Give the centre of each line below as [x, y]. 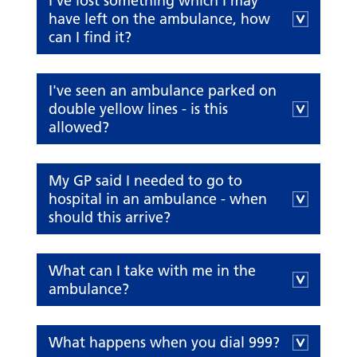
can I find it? [90, 37]
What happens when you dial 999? [165, 343]
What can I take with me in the [153, 271]
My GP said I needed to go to [146, 181]
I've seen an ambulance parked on [163, 91]
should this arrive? [110, 218]
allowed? [79, 127]
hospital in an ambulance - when [158, 199]
